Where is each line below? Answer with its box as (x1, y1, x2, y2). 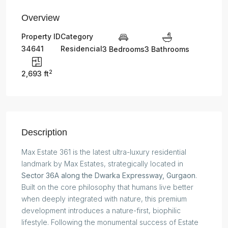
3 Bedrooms (102, 44, 145, 53)
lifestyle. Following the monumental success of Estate (21, 218, 198, 227)
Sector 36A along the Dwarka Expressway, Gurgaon (21, 171, 195, 180)
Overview (21, 13, 60, 23)
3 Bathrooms (145, 44, 189, 53)
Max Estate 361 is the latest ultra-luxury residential (21, 148, 186, 157)
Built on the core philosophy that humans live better (21, 183, 193, 192)
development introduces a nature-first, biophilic (21, 206, 181, 215)
